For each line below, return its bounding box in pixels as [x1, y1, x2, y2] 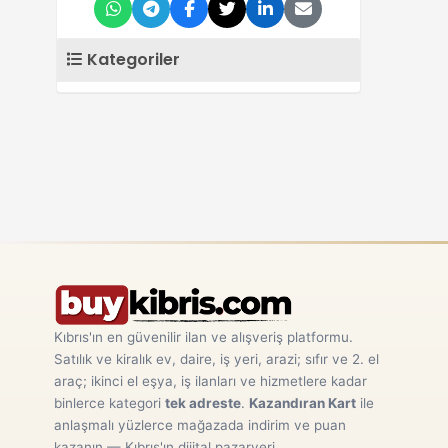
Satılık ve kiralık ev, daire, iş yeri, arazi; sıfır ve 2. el [53, 351, 379, 367]
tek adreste [164, 395, 241, 411]
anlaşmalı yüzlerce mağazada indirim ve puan [53, 417, 346, 433]
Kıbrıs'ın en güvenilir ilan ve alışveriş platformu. [53, 329, 353, 345]
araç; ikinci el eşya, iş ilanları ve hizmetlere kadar [53, 373, 367, 389]
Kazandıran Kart [248, 395, 356, 411]
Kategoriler [82, 47, 180, 71]
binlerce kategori [53, 395, 165, 411]
